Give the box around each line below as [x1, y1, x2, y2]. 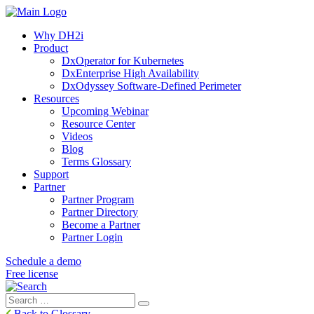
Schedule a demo [6, 255, 81, 267]
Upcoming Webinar [62, 105, 149, 117]
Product [34, 42, 68, 54]
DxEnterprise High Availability [62, 67, 199, 79]
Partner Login [62, 231, 123, 243]
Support [34, 168, 69, 180]
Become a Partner [62, 219, 140, 231]
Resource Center [62, 118, 135, 130]
